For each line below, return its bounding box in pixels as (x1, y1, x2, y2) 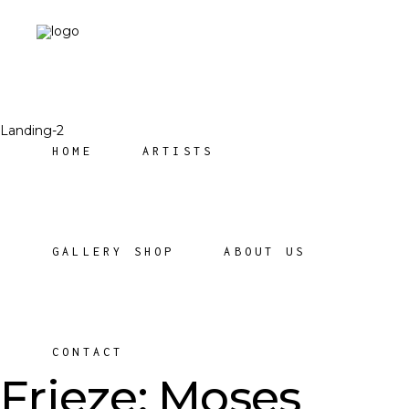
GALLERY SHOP (52, 244, 175, 258)
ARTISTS (142, 143, 215, 158)
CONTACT (52, 344, 124, 359)
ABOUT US (224, 244, 307, 258)
